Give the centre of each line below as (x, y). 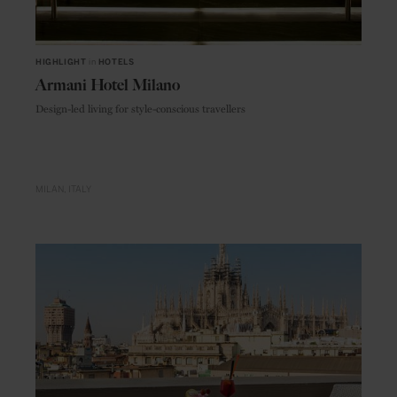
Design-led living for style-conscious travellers (140, 108)
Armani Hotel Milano (108, 85)
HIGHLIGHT (61, 62)
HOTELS (116, 62)
